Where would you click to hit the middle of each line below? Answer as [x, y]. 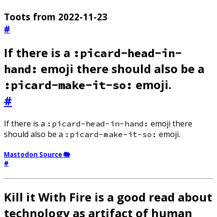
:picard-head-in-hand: [98, 124]
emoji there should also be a [121, 69]
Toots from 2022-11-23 [56, 17]
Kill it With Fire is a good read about [108, 197]
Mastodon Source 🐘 [37, 155]
